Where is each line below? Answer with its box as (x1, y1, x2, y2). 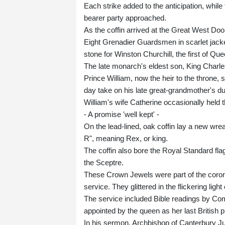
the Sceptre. (84, 158, 124, 167)
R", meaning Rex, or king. (84, 134, 168, 143)
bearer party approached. (84, 14, 166, 23)
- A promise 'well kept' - (84, 110, 159, 119)
